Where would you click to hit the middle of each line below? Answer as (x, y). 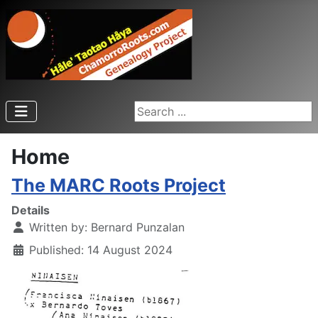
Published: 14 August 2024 (101, 250)
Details (31, 210)
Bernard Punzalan (138, 227)
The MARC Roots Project (119, 185)
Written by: (58, 227)
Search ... (159, 109)
